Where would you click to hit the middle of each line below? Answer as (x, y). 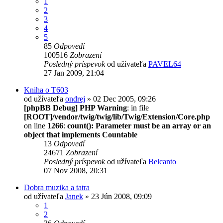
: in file (138, 108)
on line (36, 125)
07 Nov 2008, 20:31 (76, 170)
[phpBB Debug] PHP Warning (75, 108)
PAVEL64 (165, 64)
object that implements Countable (81, 134)
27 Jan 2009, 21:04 (74, 73)
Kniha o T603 (46, 90)
